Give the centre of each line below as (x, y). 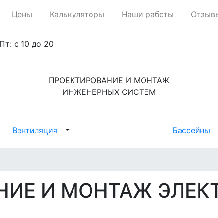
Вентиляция (35, 130)
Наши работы (147, 14)
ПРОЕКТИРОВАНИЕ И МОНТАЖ (109, 80)
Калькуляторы (77, 14)
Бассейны (191, 130)
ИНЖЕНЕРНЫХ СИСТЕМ (109, 92)
